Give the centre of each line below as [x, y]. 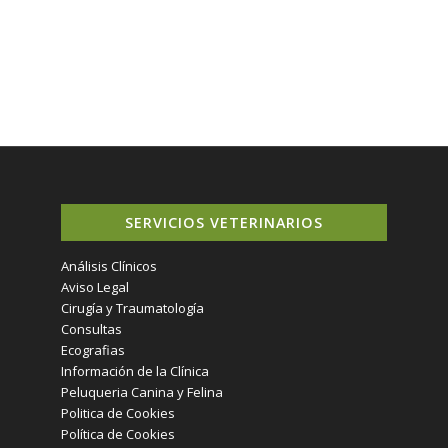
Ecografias [93, 350]
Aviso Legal [95, 287]
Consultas [92, 329]
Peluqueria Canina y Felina [142, 392]
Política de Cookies [118, 434]
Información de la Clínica [135, 371]
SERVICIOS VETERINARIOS [223, 223]
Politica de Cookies [118, 413]
